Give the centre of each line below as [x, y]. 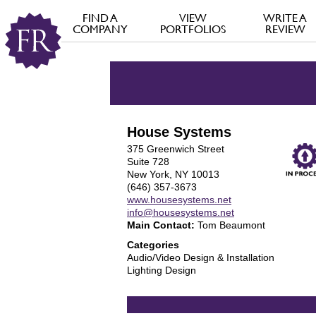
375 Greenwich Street [176, 149]
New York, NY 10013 [173, 174]
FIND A [101, 18]
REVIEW [285, 29]
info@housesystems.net [181, 212]
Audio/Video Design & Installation [201, 257]
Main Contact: [161, 225]
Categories [153, 245]
